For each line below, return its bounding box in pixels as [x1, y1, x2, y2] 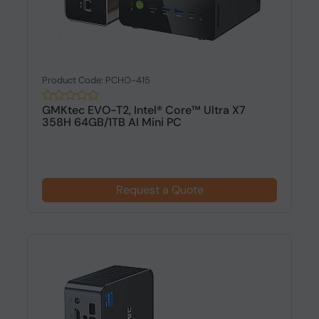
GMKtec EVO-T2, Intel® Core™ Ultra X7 [41, 103, 246, 117]
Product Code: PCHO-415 [41, 74, 150, 86]
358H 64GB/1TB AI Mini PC [41, 115, 182, 130]
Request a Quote [115, 182, 204, 197]
